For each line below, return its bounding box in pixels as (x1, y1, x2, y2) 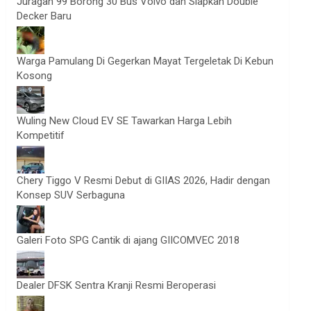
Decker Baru (17, 10, 72, 22)
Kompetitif (17, 129, 65, 142)
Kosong (17, 69, 53, 82)
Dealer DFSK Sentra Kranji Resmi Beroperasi (17, 279, 217, 292)
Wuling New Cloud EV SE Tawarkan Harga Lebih (17, 115, 233, 127)
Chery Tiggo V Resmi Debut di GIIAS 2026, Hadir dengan (17, 174, 271, 187)
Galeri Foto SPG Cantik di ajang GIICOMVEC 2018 (17, 234, 240, 246)
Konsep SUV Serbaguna (17, 189, 126, 201)
